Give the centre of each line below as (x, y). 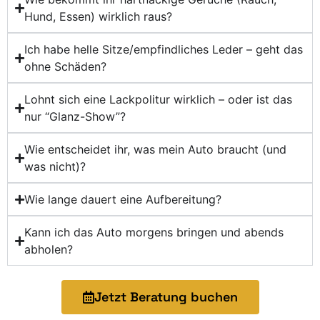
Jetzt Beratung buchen (166, 297)
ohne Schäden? (65, 67)
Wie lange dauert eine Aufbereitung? (123, 200)
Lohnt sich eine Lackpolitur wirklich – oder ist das (158, 100)
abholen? (49, 250)
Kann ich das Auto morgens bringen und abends (154, 232)
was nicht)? (55, 167)
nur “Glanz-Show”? (75, 117)
